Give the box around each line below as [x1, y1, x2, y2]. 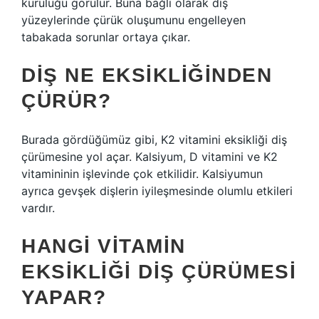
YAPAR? [21, 286, 106, 308]
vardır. [21, 201, 55, 215]
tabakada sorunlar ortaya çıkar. [21, 30, 190, 44]
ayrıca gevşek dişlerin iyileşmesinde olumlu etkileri [21, 184, 293, 198]
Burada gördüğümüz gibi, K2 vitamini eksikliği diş [21, 132, 287, 147]
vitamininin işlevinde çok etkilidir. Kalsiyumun [21, 167, 263, 181]
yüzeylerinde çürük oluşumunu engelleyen [21, 13, 246, 27]
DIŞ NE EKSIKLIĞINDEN [21, 64, 272, 86]
